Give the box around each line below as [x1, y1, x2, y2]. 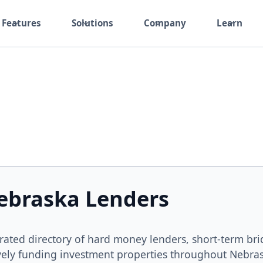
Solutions [72, 17, 114, 29]
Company [144, 17, 187, 29]
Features [2, 17, 42, 29]
